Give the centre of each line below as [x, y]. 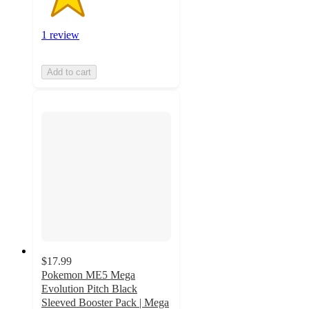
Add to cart [69, 72]
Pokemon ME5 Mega [88, 275]
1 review [60, 35]
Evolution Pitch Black [89, 288]
